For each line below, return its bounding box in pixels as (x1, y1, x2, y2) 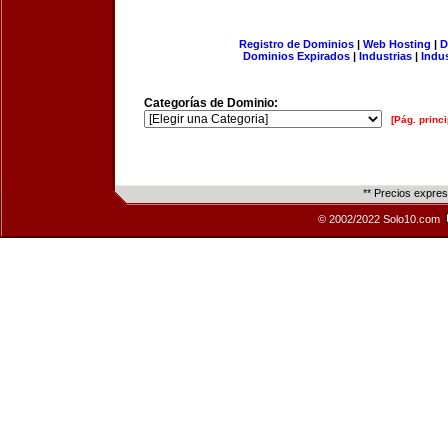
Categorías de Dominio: (144, 96, 278, 110)
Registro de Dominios (238, 38, 354, 50)
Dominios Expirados (243, 50, 350, 62)
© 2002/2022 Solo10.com (318, 213, 443, 225)
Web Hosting (362, 38, 431, 50)
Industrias (359, 50, 412, 62)
